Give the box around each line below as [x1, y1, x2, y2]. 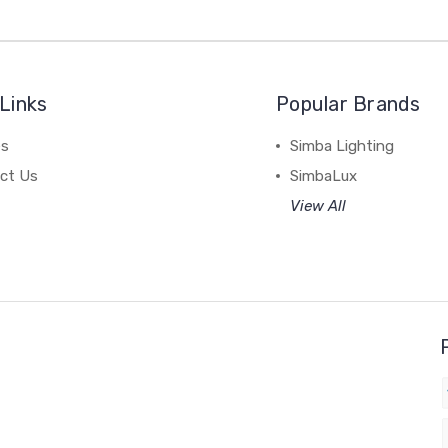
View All [290, 196, 347, 215]
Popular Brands [276, 91, 421, 116]
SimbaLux [290, 166, 358, 185]
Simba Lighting [290, 136, 395, 155]
